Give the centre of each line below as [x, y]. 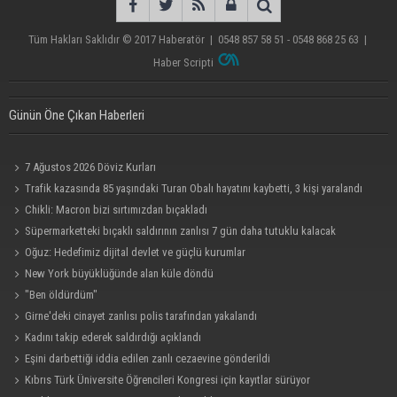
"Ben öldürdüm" [62, 294]
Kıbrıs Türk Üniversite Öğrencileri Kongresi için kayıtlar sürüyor [168, 379]
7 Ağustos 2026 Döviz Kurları [91, 167]
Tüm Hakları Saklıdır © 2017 [93, 39]
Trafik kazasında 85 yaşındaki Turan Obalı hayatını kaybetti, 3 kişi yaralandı [194, 188]
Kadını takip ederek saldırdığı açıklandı [113, 337]
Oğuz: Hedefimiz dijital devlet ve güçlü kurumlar [136, 252]
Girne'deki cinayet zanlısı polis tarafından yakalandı [141, 315]
